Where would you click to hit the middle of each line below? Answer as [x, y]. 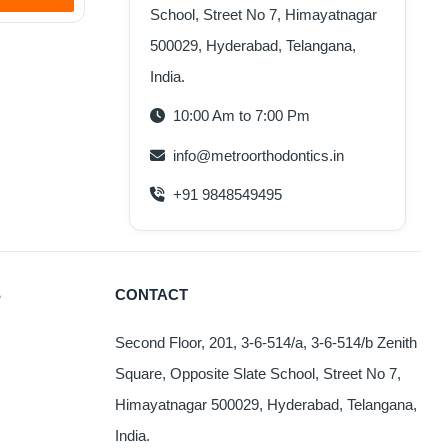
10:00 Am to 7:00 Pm [239, 115]
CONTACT [152, 294]
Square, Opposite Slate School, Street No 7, [258, 373]
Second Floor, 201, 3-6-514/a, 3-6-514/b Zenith [266, 342]
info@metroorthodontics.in [256, 155]
